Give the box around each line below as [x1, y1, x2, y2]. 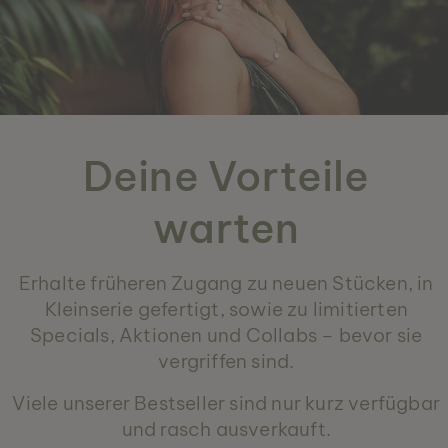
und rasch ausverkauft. [121, 416, 331, 441]
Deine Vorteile [82, 149, 370, 202]
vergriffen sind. [158, 348, 295, 373]
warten [153, 201, 300, 254]
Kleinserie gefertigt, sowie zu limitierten [44, 296, 408, 321]
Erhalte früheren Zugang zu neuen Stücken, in [18, 270, 434, 295]
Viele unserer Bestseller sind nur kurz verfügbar [12, 390, 441, 415]
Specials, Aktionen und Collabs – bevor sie [30, 322, 423, 347]
